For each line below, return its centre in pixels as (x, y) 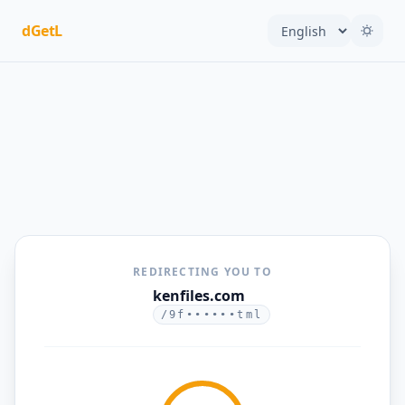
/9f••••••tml (212, 315)
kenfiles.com (198, 296)
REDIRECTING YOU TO (202, 272)
